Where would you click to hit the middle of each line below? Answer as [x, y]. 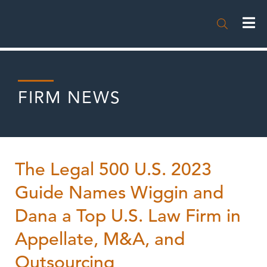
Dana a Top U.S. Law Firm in [128, 216]
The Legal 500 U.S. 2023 [113, 169]
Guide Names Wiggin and [119, 193]
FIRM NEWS [69, 97]
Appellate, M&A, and [100, 239]
